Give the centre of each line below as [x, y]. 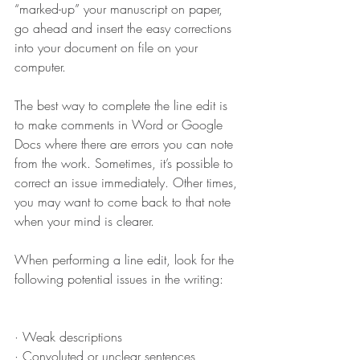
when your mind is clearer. [84, 221]
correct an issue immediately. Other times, [128, 183]
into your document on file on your [108, 48]
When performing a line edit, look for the [126, 260]
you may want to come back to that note [125, 202]
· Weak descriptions [68, 337]
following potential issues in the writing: [121, 279]
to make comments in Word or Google [121, 125]
